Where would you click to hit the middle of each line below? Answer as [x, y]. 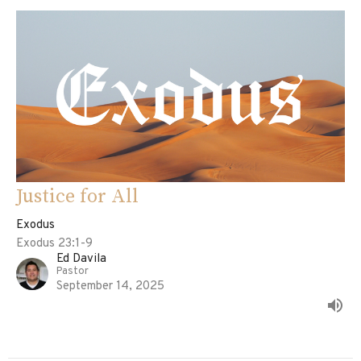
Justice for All [77, 196]
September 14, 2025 [110, 286]
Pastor [73, 271]
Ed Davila [81, 259]
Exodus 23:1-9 [54, 243]
